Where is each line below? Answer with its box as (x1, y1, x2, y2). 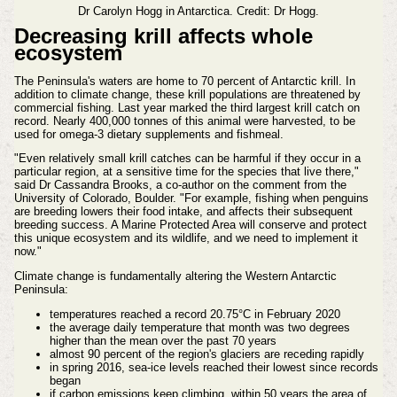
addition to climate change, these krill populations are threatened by (13, 87, 361, 101)
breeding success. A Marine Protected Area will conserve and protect (13, 218, 367, 232)
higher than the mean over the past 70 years (49, 334, 276, 348)
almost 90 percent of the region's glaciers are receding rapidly (49, 347, 364, 362)
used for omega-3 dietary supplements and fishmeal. (13, 127, 284, 141)
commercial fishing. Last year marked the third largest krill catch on (13, 100, 360, 114)
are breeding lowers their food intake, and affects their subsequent (13, 205, 353, 219)
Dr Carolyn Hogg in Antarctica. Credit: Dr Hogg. (78, 4, 319, 19)
